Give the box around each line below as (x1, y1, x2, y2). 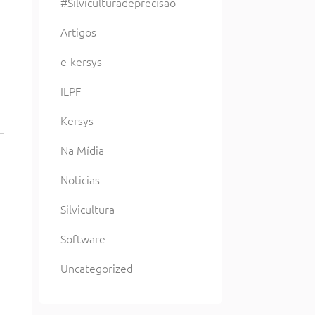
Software (60, 231, 105, 246)
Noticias (60, 172, 100, 187)
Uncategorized (60, 260, 133, 276)
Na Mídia (60, 142, 104, 157)
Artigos (60, 24, 96, 39)
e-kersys (60, 53, 102, 69)
